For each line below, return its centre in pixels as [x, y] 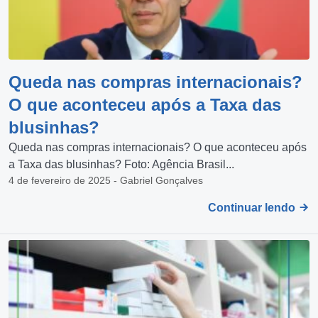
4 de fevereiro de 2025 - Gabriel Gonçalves [106, 180]
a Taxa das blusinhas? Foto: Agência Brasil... [121, 164]
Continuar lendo [253, 207]
